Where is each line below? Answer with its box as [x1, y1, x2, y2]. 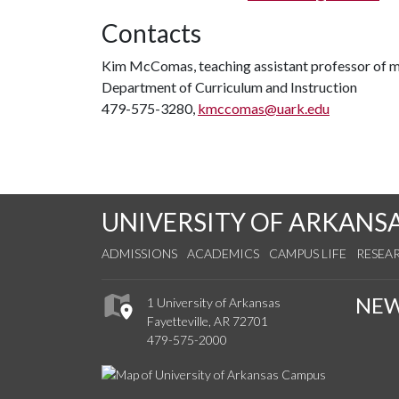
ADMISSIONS [102, 246, 177, 261]
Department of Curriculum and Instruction [102, 78, 357, 95]
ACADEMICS [187, 246, 259, 261]
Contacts [102, 18, 201, 48]
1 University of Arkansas [147, 295, 281, 311]
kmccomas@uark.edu [198, 100, 330, 117]
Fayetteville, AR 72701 [147, 313, 268, 330]
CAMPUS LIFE [269, 246, 346, 261]
